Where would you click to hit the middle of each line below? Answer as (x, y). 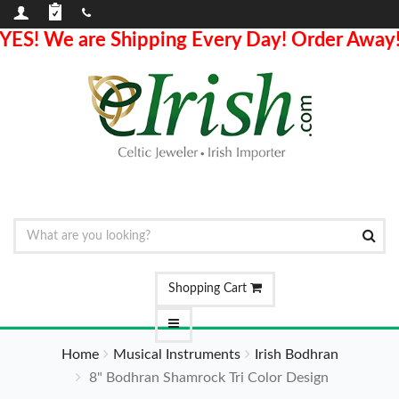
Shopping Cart (209, 289)
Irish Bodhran (296, 354)
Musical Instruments (176, 354)
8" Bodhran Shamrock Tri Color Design (207, 378)
